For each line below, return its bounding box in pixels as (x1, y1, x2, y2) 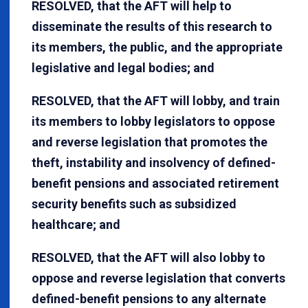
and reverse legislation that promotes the (32, 135, 267, 150)
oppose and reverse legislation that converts (32, 271, 285, 286)
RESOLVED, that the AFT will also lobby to (32, 250, 265, 265)
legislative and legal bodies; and (32, 60, 214, 76)
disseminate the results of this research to (32, 19, 272, 34)
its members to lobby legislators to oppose (32, 114, 275, 129)
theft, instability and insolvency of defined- (32, 155, 276, 170)
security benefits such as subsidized (32, 197, 236, 212)
